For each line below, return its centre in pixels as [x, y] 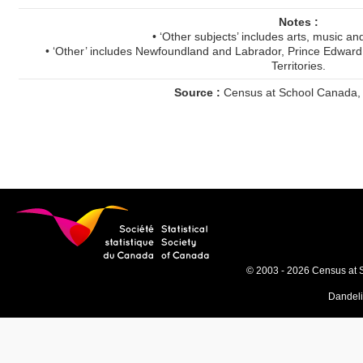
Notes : [298, 22]
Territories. [298, 66]
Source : [197, 92]
